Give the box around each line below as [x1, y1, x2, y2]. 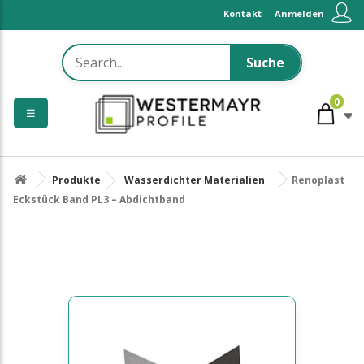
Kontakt [223, 7, 262, 19]
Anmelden [275, 7, 324, 19]
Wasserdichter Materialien [124, 173, 265, 187]
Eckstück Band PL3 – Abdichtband [13, 193, 185, 206]
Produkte [52, 173, 101, 187]
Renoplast [292, 173, 344, 187]
